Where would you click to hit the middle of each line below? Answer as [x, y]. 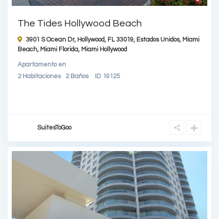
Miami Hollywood [104, 49]
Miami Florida [59, 49]
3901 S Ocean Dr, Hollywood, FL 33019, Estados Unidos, [104, 39]
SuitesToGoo [54, 127]
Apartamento [37, 64]
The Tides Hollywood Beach [80, 23]
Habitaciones [42, 76]
